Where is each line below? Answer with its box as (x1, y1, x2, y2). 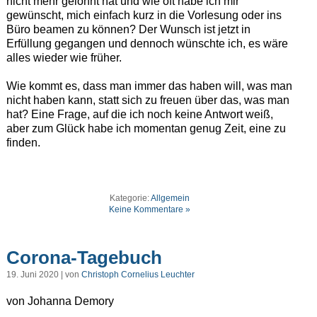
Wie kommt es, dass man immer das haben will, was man (6, 80, 292, 93)
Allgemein (151, 193, 190, 204)
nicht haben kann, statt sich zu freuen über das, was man (6, 94, 289, 107)
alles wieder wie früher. (6, 52, 122, 64)
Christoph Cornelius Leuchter (81, 270, 195, 280)
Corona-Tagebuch (6, 246, 162, 268)
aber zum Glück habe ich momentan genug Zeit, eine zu (6, 122, 286, 135)
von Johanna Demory (6, 295, 114, 308)
